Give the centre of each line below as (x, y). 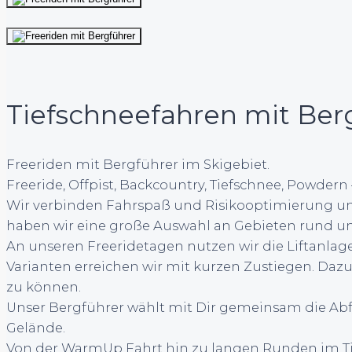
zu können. (44, 287)
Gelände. (36, 328)
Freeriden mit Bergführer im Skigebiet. (138, 165)
